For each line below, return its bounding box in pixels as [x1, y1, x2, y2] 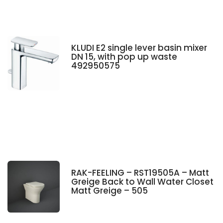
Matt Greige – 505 [71, 184, 148, 197]
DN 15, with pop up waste [71, 51, 177, 63]
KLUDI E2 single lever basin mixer [71, 42, 207, 54]
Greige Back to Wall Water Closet [71, 175, 214, 188]
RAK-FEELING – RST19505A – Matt [71, 166, 209, 179]
